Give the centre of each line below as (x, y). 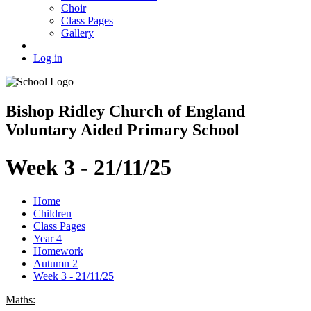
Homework (58, 251)
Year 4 (48, 239)
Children (52, 214)
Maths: (20, 300)
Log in (48, 58)
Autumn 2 (56, 264)
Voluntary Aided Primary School (123, 130)
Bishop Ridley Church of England (125, 111)
